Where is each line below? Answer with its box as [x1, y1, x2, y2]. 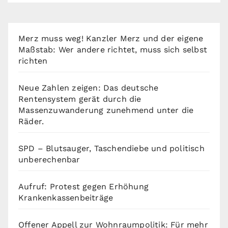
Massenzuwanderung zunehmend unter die [18, 105, 194, 116]
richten [18, 56, 48, 66]
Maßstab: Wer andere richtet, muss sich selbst [18, 45, 208, 55]
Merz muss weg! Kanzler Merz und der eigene [18, 34, 204, 44]
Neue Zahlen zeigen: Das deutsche [18, 83, 159, 93]
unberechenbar [18, 155, 80, 165]
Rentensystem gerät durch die [18, 94, 141, 104]
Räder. [18, 117, 44, 127]
